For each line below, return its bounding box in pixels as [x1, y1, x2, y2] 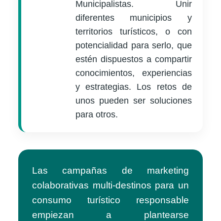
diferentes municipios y [75, 13, 192, 23]
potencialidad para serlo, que [75, 40, 192, 51]
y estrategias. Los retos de [75, 82, 192, 92]
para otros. [75, 110, 118, 120]
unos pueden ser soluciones [75, 96, 192, 106]
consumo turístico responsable [32, 195, 189, 206]
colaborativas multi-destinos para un [32, 180, 189, 191]
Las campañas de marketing [32, 165, 189, 176]
